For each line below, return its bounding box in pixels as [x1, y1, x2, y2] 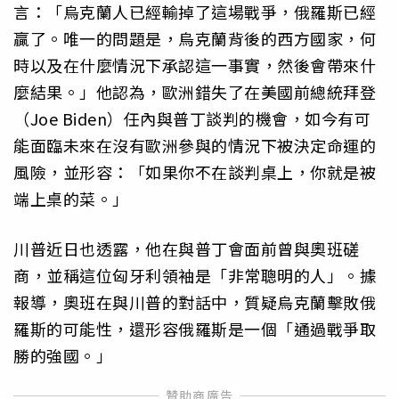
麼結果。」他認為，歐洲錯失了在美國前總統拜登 [13, 80, 376, 104]
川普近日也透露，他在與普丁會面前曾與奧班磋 [13, 237, 360, 261]
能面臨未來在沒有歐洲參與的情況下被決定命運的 [13, 134, 376, 158]
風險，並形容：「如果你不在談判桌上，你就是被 [13, 160, 376, 184]
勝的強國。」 [13, 344, 112, 368]
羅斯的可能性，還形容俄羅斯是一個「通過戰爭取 [13, 317, 376, 341]
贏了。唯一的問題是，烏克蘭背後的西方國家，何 [13, 27, 376, 51]
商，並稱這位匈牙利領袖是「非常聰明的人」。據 [13, 264, 376, 288]
